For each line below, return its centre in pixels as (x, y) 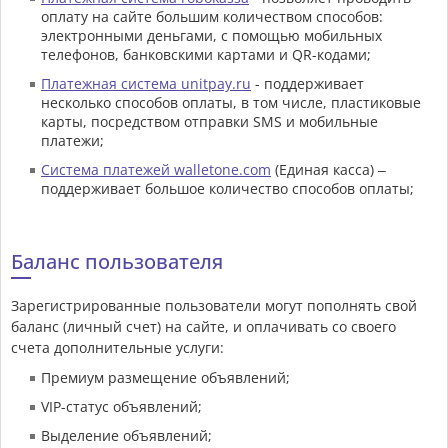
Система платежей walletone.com (156, 170)
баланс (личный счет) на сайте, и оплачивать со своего (203, 327)
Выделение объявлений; (126, 436)
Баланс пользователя (117, 262)
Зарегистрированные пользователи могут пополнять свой (214, 306)
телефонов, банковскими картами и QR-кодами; (206, 55)
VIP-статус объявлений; (121, 407)
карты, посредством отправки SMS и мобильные (209, 122)
